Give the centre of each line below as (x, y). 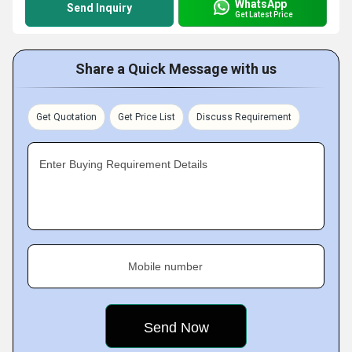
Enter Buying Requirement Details (123, 164)
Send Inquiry (99, 8)
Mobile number (165, 266)
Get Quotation (66, 117)
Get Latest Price (264, 14)
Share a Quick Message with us (176, 69)
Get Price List (147, 117)
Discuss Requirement (244, 117)
